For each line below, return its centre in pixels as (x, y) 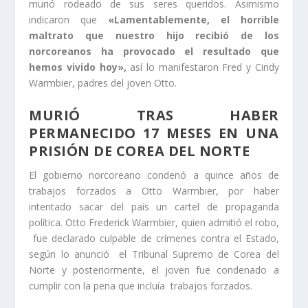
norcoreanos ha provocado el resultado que (154, 52)
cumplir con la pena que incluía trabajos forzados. (141, 285)
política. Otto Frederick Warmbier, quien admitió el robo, (154, 222)
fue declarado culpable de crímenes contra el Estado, (154, 238)
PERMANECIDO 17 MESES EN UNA (154, 133)
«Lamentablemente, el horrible (194, 20)
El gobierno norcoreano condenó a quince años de (154, 175)
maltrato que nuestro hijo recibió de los (154, 36)
